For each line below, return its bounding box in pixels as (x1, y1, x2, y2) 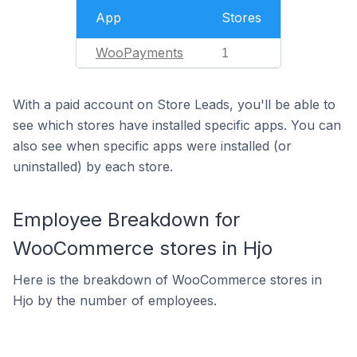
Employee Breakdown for (13, 208, 240, 231)
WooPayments (96, 45, 183, 61)
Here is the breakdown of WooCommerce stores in (13, 272, 322, 288)
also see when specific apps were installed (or (13, 138, 292, 154)
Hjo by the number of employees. (13, 292, 217, 308)
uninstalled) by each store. (13, 159, 173, 175)
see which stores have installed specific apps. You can (13, 117, 341, 133)
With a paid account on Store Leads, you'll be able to (13, 96, 335, 112)
